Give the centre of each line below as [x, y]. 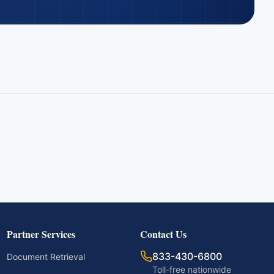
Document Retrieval [46, 257]
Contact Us [164, 234]
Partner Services [41, 234]
